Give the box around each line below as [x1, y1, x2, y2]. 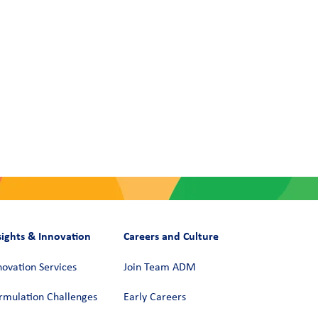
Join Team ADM [123, 261, 196, 273]
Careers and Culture [123, 229, 219, 243]
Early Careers [123, 291, 186, 303]
